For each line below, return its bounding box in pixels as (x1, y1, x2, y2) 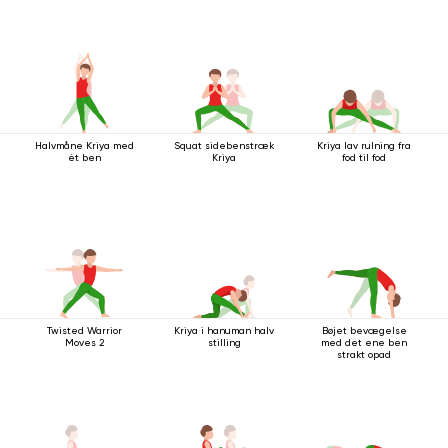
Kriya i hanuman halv (174, 325, 274, 336)
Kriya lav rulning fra (317, 140, 411, 151)
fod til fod (342, 152, 386, 163)
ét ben (67, 152, 101, 163)
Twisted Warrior (46, 325, 122, 336)
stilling (207, 337, 241, 348)
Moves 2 (64, 337, 104, 348)
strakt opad (337, 349, 391, 360)
